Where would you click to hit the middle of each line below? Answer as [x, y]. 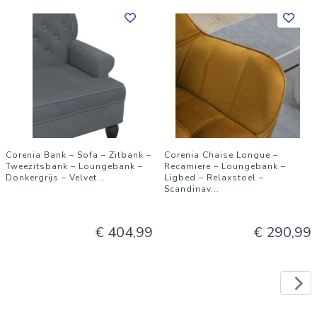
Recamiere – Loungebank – [225, 166]
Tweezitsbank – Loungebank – [74, 166]
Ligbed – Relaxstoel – [214, 178]
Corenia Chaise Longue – [221, 155]
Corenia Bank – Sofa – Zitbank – [79, 155]
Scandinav [188, 189]
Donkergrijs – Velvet [51, 178]
